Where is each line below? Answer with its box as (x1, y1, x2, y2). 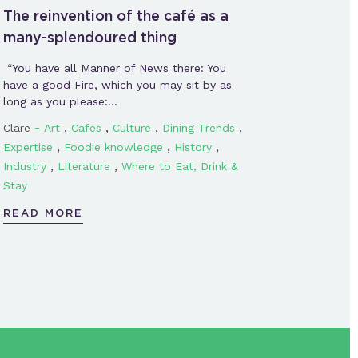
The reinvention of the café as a (2, 6, 229, 24)
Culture (112, 121, 151, 134)
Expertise (2, 140, 53, 153)
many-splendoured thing (2, 28, 177, 46)
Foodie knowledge (63, 140, 163, 153)
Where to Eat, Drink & (121, 159, 238, 173)
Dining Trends (161, 121, 235, 134)
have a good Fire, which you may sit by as (2, 78, 232, 91)
